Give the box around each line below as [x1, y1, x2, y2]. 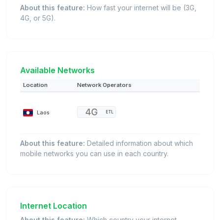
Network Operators [77, 82, 132, 89]
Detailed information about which [85, 139, 193, 148]
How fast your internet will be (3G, [85, 3, 196, 12]
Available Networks [20, 65, 95, 76]
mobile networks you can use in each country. [20, 149, 168, 158]
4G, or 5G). [20, 14, 55, 23]
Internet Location [20, 201, 87, 211]
